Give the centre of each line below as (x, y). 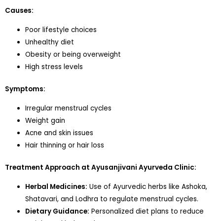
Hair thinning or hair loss (65, 145)
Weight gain (45, 120)
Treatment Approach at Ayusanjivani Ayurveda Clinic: (101, 168)
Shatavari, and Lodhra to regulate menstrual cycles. (112, 199)
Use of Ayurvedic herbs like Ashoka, (147, 186)
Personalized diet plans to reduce (147, 211)
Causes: (19, 10)
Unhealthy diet (50, 42)
